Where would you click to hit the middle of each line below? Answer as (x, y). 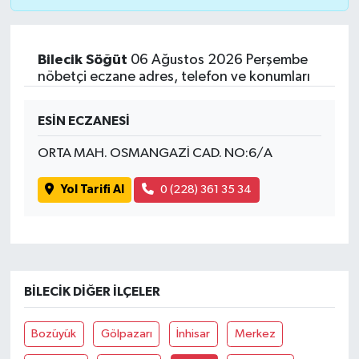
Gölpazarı (126, 334)
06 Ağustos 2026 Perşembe (217, 60)
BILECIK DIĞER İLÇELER (92, 292)
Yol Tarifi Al (92, 190)
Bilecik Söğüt (82, 60)
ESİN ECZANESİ (83, 121)
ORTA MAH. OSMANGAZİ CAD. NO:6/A (155, 153)
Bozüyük (54, 334)
